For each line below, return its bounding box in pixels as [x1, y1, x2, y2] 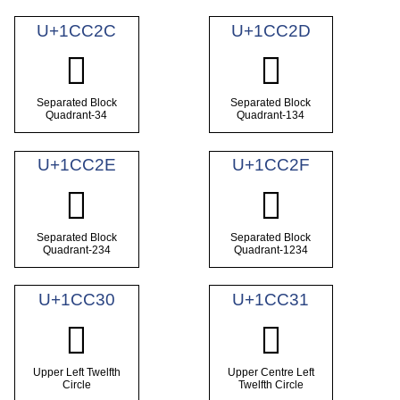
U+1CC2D [230, 21, 311, 40]
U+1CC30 [37, 290, 115, 310]
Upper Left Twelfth [32, 365, 121, 379]
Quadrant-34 [46, 108, 108, 121]
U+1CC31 [232, 290, 310, 310]
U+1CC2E [37, 155, 116, 175]
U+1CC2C [37, 21, 117, 40]
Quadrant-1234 [233, 243, 308, 256]
